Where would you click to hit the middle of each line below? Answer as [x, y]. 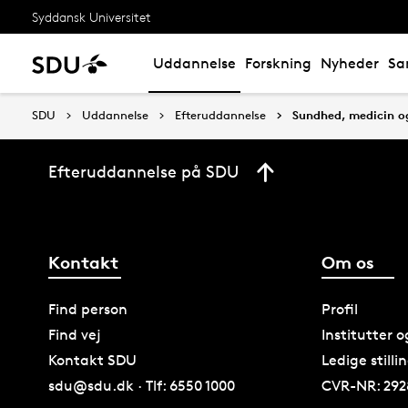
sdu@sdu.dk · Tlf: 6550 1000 [142, 385]
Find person [88, 309]
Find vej [75, 334]
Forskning [278, 63]
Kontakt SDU [93, 360]
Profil [340, 309]
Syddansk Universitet [92, 16]
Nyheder [350, 63]
